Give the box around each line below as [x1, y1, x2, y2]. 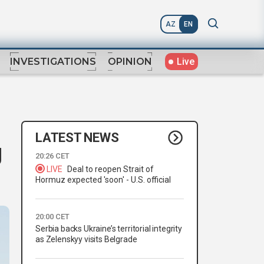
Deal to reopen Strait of [67, 164, 154, 174]
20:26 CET [35, 151, 70, 161]
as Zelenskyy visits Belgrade [35, 235, 137, 245]
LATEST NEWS [35, 130, 119, 145]
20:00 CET [35, 212, 70, 222]
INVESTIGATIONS [10, 56, 96, 68]
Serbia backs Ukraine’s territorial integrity [35, 224, 182, 234]
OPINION [108, 56, 152, 68]
